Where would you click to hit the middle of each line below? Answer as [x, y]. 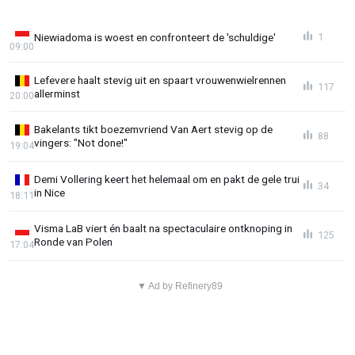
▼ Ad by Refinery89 [179, 286]
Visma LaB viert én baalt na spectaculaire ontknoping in [163, 229]
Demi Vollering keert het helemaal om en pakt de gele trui [167, 179]
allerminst [57, 93]
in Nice [50, 192]
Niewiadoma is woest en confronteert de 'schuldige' [155, 37]
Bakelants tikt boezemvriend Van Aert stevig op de [153, 130]
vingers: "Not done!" [81, 143]
